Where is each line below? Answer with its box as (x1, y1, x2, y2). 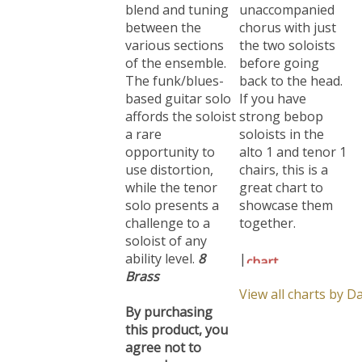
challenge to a (125, 206, 210, 224)
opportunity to (125, 135, 215, 153)
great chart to (239, 170, 323, 188)
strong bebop (239, 99, 323, 117)
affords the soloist (125, 99, 236, 117)
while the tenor (125, 170, 217, 188)
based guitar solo (125, 82, 231, 99)
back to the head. (239, 64, 343, 82)
